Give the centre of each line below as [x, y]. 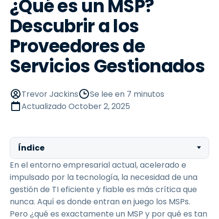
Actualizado [45, 106]
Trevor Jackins [50, 94]
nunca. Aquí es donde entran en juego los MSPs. [100, 202]
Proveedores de [77, 46]
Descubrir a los [75, 26]
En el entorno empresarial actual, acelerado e [98, 165]
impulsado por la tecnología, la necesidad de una [104, 177]
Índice [31, 148]
